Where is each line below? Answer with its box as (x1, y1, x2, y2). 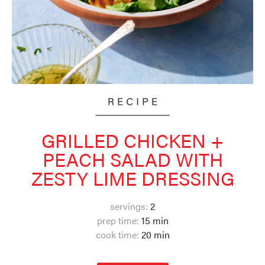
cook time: (95, 228, 139, 242)
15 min (138, 214, 169, 228)
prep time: (96, 214, 139, 228)
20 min (138, 228, 170, 242)
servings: (110, 199, 148, 214)
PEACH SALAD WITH (42, 146, 223, 173)
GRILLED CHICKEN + (41, 127, 224, 154)
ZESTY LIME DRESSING (31, 164, 234, 192)
